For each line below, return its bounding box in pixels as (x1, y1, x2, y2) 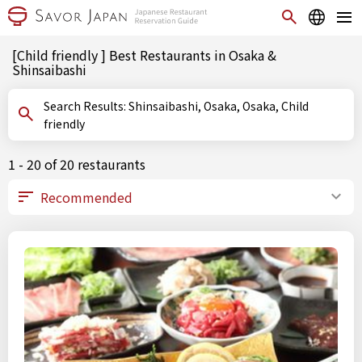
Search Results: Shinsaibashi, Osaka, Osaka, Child (44, 98, 128, 114)
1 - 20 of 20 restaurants (8, 154, 145, 174)
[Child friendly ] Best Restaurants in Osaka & (12, 45, 276, 65)
